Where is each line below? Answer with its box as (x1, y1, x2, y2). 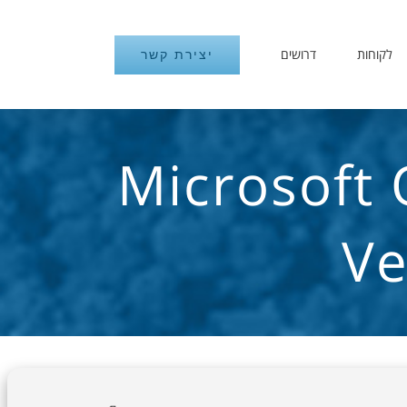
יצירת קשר (141, 46, 214, 63)
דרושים (281, 45, 317, 63)
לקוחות (357, 45, 393, 63)
